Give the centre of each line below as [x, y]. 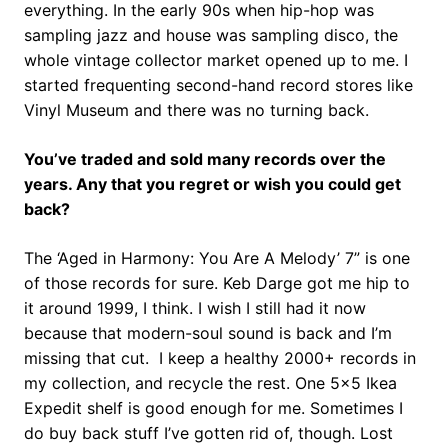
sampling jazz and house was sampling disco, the [211, 34]
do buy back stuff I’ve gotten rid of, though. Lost [208, 432]
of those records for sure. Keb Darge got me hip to [217, 282]
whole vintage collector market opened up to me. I [216, 59]
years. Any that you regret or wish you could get [212, 183]
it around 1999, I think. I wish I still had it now [195, 307]
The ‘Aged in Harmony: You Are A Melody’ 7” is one [217, 257]
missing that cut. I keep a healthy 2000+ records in [220, 357]
